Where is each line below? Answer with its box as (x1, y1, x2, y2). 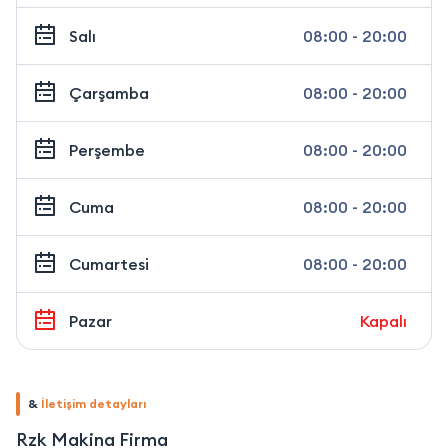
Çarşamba (69, 83, 149, 104)
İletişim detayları (41, 396, 146, 412)
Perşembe (69, 140, 145, 161)
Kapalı (360, 311, 407, 332)
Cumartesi (69, 254, 149, 275)
